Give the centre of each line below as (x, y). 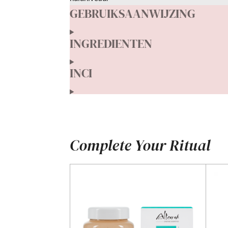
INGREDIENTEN (111, 43)
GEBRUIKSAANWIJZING (133, 13)
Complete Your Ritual (140, 146)
